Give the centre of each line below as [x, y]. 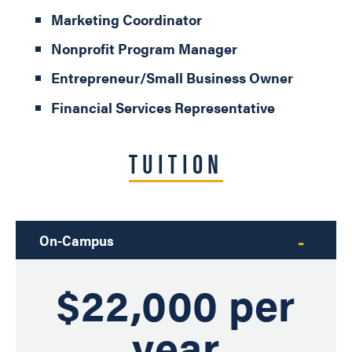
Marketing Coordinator [126, 19]
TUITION [176, 163]
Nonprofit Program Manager [144, 49]
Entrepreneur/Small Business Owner [172, 78]
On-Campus [77, 240]
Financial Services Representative [163, 107]
